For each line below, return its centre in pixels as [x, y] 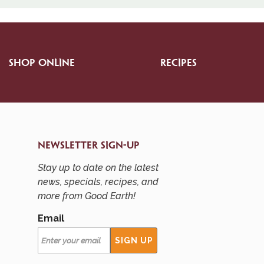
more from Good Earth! [87, 196]
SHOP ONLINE [42, 63]
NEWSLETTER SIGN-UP [89, 146]
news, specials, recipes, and [98, 182]
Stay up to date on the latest [98, 168]
